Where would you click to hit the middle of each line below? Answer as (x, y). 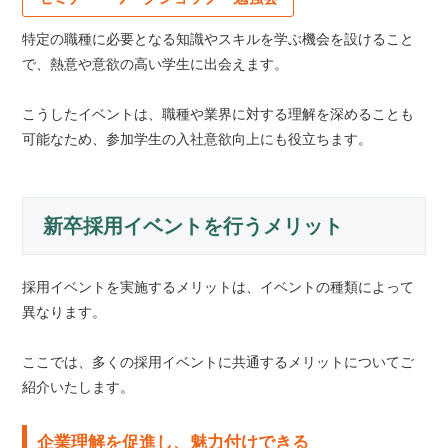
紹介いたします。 (78, 387)
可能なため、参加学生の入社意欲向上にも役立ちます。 (197, 139)
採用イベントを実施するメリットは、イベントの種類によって (218, 287)
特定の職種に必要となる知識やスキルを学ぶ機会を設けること (218, 39)
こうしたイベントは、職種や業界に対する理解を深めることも (218, 114)
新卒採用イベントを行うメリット (193, 226)
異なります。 (64, 312)
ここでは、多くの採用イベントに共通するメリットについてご (218, 362)
